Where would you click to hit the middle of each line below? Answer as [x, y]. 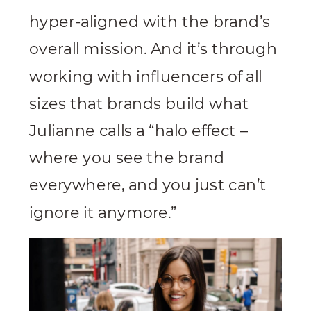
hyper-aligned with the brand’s [150, 22]
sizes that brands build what [139, 104]
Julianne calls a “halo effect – [138, 131]
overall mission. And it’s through [153, 49]
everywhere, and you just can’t [148, 185]
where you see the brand [127, 158]
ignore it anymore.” [103, 213]
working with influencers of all [146, 77]
